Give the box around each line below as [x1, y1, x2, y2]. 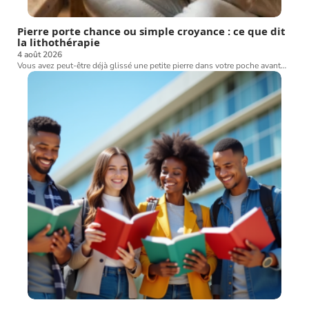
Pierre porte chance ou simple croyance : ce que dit [17, 23, 286, 38]
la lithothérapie [17, 34, 100, 49]
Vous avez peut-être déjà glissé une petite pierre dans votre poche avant [17, 59, 281, 71]
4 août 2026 [17, 48, 62, 60]
